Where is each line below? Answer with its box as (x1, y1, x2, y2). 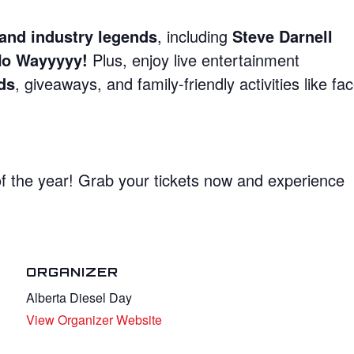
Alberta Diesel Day (26, 288, 133, 307)
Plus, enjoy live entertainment (88, 47, 300, 71)
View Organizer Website (26, 310, 163, 329)
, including (157, 24, 233, 47)
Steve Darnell (232, 24, 333, 47)
